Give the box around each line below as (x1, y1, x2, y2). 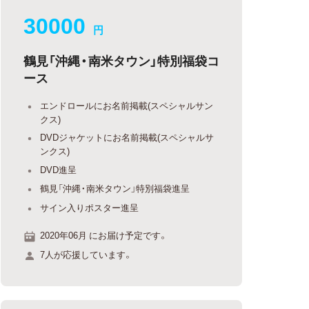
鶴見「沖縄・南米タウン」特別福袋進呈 (40, 181, 190, 195)
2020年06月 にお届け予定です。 (40, 228, 168, 241)
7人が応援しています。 (40, 247, 133, 261)
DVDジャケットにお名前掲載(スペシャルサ (40, 130, 215, 143)
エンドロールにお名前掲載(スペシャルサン (40, 98, 214, 112)
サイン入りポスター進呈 (40, 200, 139, 214)
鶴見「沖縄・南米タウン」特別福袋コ (23, 50, 220, 70)
